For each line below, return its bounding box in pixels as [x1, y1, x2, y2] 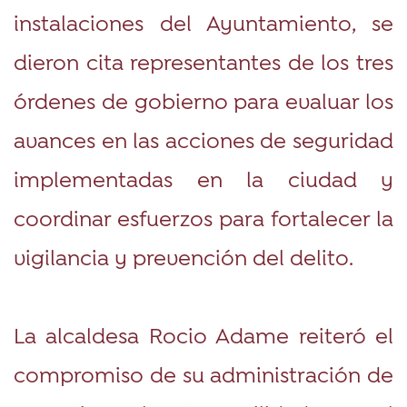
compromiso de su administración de [14, 360, 393, 387]
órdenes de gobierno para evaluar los [14, 86, 393, 114]
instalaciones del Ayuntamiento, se [14, 8, 393, 35]
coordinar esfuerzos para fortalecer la [14, 203, 393, 231]
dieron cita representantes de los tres [14, 47, 393, 74]
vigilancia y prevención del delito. [14, 243, 353, 270]
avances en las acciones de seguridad [14, 125, 393, 153]
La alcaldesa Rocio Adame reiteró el [14, 321, 393, 348]
